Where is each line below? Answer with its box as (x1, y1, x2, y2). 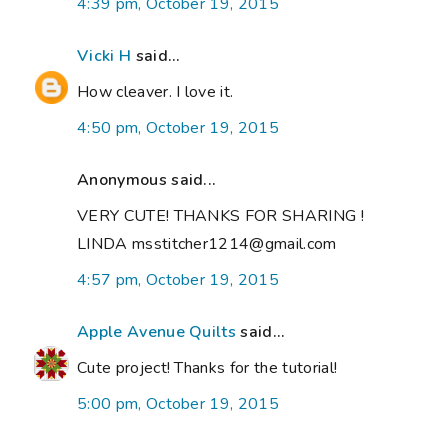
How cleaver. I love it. (77, 80, 234, 103)
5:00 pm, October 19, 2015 (77, 392, 279, 415)
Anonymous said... (77, 168, 217, 191)
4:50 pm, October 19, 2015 (77, 116, 279, 139)
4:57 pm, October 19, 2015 (77, 268, 279, 291)
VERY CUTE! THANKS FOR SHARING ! (77, 204, 364, 227)
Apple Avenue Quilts (77, 320, 237, 343)
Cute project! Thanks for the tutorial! (77, 356, 338, 379)
